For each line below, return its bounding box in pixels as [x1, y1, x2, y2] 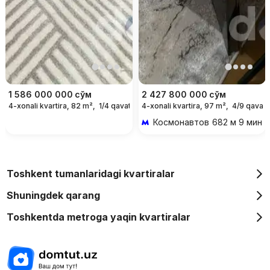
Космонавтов [152, 116, 209, 127]
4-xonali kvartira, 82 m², [8, 101, 95, 110]
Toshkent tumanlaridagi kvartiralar [6, 167, 175, 180]
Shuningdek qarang [6, 189, 100, 201]
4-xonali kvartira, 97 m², [141, 101, 228, 110]
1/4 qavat [98, 101, 131, 110]
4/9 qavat [231, 101, 266, 110]
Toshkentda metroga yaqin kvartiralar [6, 210, 190, 223]
